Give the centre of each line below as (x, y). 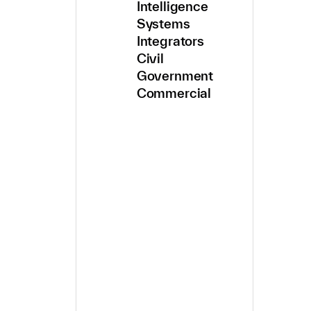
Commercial (174, 93)
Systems (163, 24)
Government (175, 76)
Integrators (170, 41)
